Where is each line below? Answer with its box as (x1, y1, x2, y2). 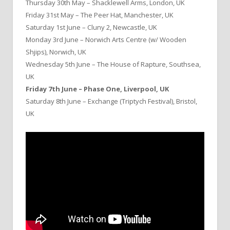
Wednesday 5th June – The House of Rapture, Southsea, (26, 59, 201, 69)
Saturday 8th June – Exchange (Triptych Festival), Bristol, (26, 96, 197, 106)
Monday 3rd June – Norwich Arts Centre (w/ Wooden (26, 34, 186, 44)
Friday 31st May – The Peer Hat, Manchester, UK (26, 10, 174, 20)
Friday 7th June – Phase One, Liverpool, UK (26, 84, 169, 93)
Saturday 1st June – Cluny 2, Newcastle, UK (26, 22, 157, 32)
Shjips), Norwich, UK (26, 47, 86, 56)
